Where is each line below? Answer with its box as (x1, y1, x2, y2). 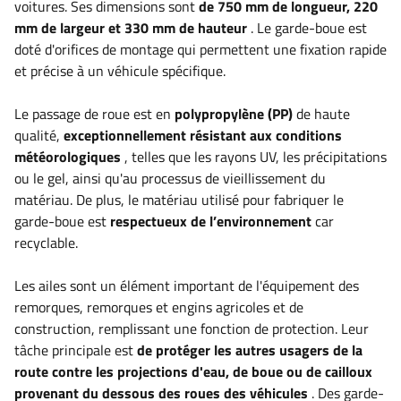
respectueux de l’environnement (110, 210, 311, 232)
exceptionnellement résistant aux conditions (64, 124, 342, 146)
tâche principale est (14, 339, 137, 361)
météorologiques (14, 146, 121, 167)
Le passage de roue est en (14, 103, 175, 124)
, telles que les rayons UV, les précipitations (121, 146, 387, 167)
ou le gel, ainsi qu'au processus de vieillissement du (14, 167, 326, 189)
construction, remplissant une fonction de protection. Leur (14, 318, 369, 339)
